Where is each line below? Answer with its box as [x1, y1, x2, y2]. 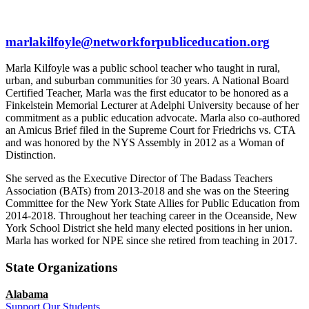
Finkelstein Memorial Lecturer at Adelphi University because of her [6, 99, 299, 112]
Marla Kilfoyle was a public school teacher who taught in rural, [6, 62, 280, 74]
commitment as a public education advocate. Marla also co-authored [6, 112, 300, 124]
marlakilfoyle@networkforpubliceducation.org [6, 34, 270, 49]
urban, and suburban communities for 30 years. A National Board [6, 74, 289, 87]
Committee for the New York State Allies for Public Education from [6, 197, 299, 210]
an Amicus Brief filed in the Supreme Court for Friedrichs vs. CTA [6, 124, 295, 137]
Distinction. [6, 149, 56, 161]
